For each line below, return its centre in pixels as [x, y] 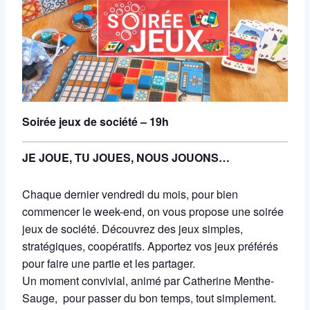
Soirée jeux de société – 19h [95, 122]
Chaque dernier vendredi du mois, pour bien [130, 194]
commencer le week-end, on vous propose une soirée [153, 211]
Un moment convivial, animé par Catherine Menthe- [148, 280]
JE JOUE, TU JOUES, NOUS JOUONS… [126, 157]
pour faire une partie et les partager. [109, 263]
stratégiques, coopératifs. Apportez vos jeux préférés [150, 246]
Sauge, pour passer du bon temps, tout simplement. [149, 298]
